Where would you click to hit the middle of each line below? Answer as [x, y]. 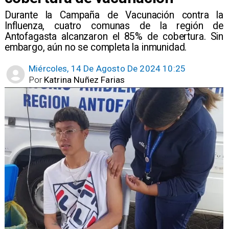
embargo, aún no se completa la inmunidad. [96, 48]
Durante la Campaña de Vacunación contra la [114, 15]
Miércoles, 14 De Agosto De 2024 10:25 [107, 69]
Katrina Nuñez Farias [85, 79]
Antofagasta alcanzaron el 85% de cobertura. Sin [114, 37]
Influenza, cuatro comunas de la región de [114, 26]
